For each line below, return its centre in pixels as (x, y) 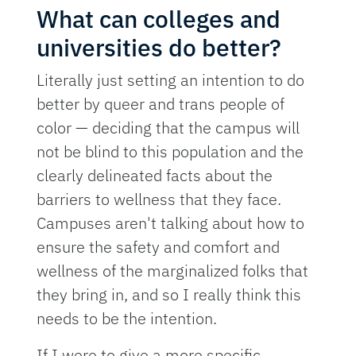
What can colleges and (159, 19)
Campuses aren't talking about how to (171, 223)
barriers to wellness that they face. (159, 199)
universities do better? (159, 48)
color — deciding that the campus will (168, 128)
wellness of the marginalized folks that (173, 271)
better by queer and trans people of (161, 104)
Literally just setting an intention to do (171, 80)
